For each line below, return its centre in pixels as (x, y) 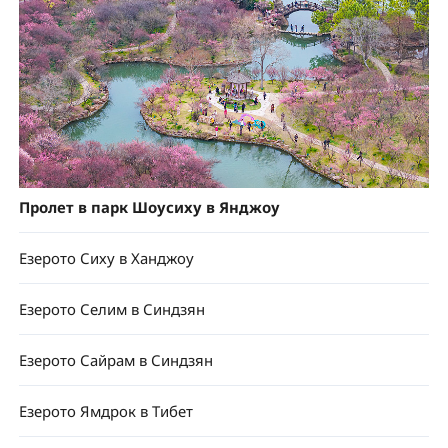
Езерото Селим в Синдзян (111, 309)
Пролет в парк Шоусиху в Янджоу (149, 207)
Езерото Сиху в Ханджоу (106, 258)
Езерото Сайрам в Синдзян (115, 359)
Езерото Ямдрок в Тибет (105, 410)
